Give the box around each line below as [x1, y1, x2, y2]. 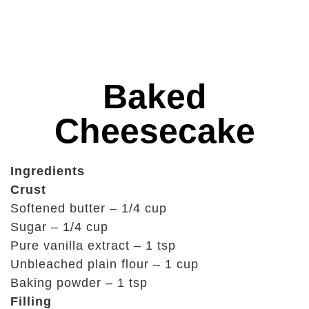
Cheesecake [54, 112, 255, 150]
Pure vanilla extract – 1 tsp [10, 239, 176, 252]
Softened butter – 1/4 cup [10, 201, 167, 215]
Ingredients [10, 164, 85, 178]
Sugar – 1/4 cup [10, 220, 108, 234]
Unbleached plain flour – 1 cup [10, 257, 199, 271]
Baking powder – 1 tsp [10, 276, 148, 290]
